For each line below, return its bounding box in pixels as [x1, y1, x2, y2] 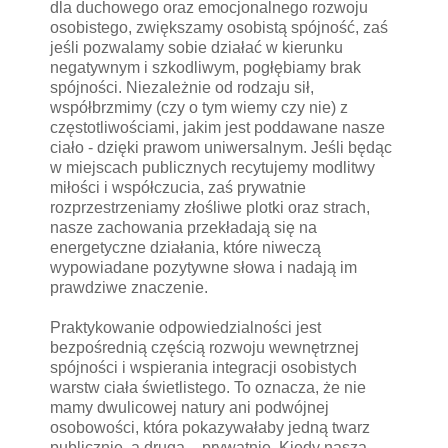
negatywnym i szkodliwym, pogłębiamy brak [50, 58, 361, 76]
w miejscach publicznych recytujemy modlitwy [50, 158, 375, 176]
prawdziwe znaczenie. [50, 278, 208, 296]
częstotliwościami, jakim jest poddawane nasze [50, 118, 385, 136]
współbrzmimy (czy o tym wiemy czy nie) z [50, 98, 348, 116]
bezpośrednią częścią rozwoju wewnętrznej [50, 338, 359, 356]
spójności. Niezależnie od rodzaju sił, [50, 78, 314, 96]
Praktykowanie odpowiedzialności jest [50, 318, 321, 336]
